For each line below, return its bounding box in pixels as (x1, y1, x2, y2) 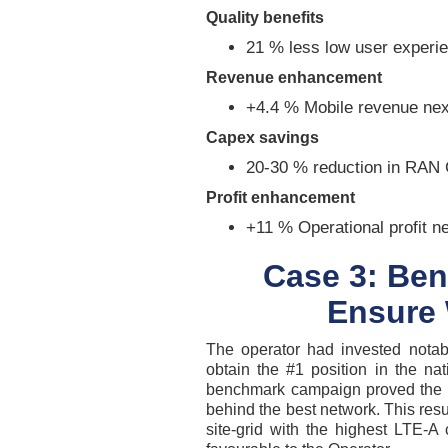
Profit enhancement (206, 189, 356, 206)
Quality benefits (206, 9, 325, 26)
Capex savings (206, 129, 320, 146)
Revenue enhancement (206, 69, 383, 86)
